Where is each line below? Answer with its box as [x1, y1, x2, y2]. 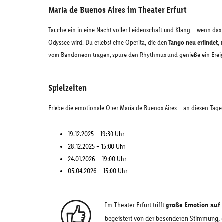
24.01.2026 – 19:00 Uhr [68, 155, 126, 163]
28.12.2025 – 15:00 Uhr [68, 142, 125, 151]
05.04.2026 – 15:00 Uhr [68, 167, 127, 175]
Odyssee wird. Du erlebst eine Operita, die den [48, 38, 168, 47]
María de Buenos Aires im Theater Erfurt [48, 4, 187, 15]
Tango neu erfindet [168, 38, 218, 47]
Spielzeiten [48, 82, 87, 93]
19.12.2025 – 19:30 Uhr [68, 130, 124, 138]
